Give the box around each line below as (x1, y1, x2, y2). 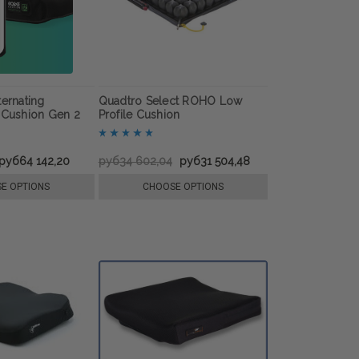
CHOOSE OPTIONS (142, 180, 224, 192)
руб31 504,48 (179, 154, 250, 167)
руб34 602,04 (98, 154, 172, 167)
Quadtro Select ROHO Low (98, 94, 243, 107)
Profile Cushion (98, 107, 180, 121)
